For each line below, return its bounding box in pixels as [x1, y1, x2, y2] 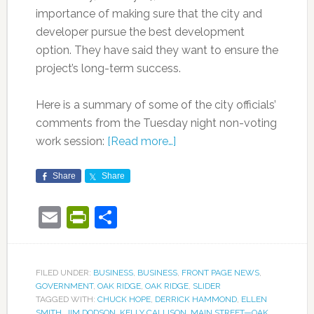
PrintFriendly [88, 204, 218, 231]
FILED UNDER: [35, 268, 93, 278]
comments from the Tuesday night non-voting [35, 116, 277, 130]
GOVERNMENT [35, 281, 93, 292]
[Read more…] [107, 135, 176, 149]
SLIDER [192, 281, 221, 292]
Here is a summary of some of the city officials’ [35, 98, 276, 112]
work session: [35, 135, 107, 149]
